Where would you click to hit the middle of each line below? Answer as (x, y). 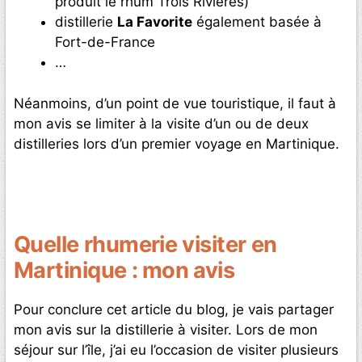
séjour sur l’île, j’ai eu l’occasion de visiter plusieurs (176, 349)
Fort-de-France (105, 42)
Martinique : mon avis (124, 270)
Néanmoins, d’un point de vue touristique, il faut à (175, 103)
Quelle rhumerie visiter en (145, 244)
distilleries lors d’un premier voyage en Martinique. (177, 143)
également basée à (257, 22)
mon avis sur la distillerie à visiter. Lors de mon (166, 329)
